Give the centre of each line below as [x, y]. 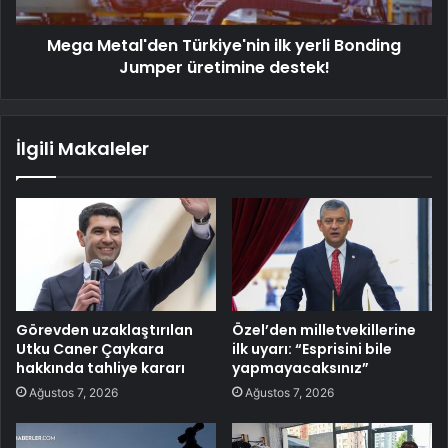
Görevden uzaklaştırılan [104, 329]
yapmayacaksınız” [300, 367]
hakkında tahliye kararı [100, 367]
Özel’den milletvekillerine [324, 329]
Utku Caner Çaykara [90, 348]
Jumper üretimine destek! [224, 68]
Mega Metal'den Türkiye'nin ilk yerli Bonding [224, 46]
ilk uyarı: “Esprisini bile [312, 348]
